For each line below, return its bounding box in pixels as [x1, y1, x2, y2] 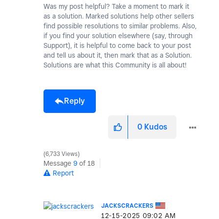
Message [44, 159, 73, 168]
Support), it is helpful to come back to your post [44, 42, 191, 50]
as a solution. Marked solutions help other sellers [44, 12, 194, 21]
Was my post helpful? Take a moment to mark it [44, 2, 189, 11]
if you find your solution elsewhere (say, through [44, 32, 193, 40]
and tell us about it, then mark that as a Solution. [44, 51, 192, 60]
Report [53, 169, 74, 177]
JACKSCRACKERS [101, 202, 153, 210]
